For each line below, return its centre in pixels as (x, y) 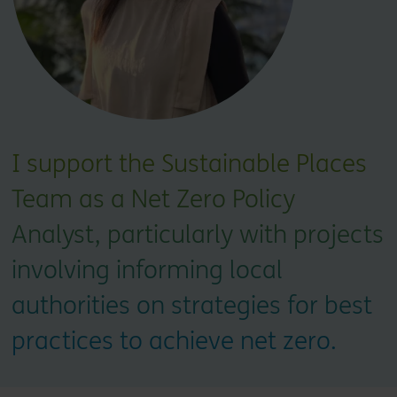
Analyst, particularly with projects (197, 235)
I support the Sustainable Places (189, 164)
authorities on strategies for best (191, 306)
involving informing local (147, 270)
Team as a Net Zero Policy (153, 199)
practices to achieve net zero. (174, 341)
